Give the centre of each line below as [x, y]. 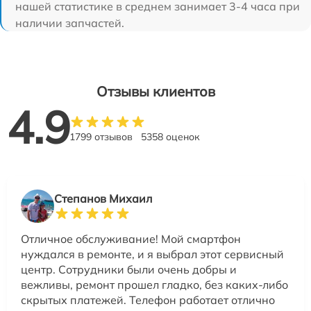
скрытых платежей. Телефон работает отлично [148, 300]
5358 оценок [170, 136]
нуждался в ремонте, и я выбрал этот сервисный [152, 254]
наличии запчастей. [70, 23]
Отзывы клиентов [155, 91]
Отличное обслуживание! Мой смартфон [131, 238]
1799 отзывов [101, 136]
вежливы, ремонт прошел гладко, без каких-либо [154, 284]
